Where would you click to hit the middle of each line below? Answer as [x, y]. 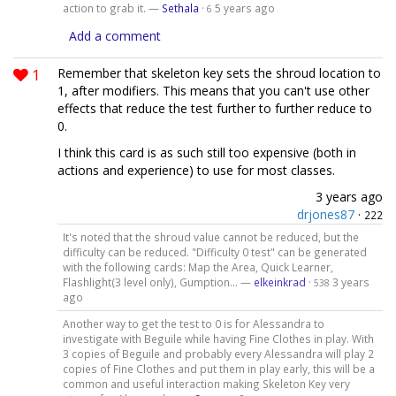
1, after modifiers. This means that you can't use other [213, 91]
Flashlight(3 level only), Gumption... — [158, 282]
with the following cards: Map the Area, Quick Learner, [198, 267]
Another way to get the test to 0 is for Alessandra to [193, 323]
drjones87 [326, 214]
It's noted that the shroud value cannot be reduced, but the [210, 236]
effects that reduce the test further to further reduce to [215, 108]
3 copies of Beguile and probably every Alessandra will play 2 [218, 353]
